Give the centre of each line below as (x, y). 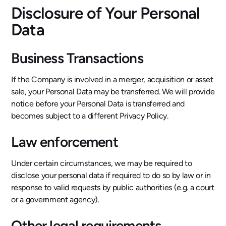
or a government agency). (55, 199)
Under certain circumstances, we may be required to (102, 163)
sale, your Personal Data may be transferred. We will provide (113, 91)
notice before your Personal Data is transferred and (98, 103)
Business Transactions (77, 58)
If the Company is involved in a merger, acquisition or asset (112, 79)
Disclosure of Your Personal (106, 13)
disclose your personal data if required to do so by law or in (111, 175)
